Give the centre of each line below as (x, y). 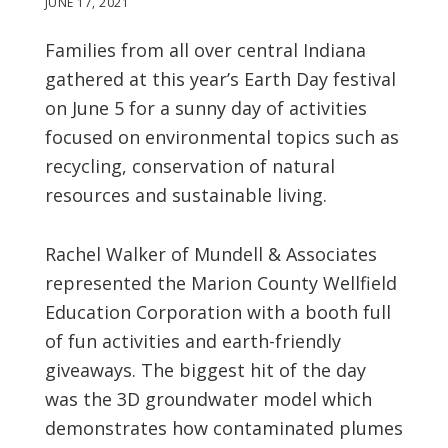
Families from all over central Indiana (205, 49)
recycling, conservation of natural (189, 165)
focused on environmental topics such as (221, 136)
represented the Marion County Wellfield (220, 282)
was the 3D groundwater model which (208, 398)
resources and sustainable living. (185, 194)
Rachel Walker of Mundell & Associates (210, 253)
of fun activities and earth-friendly (192, 340)
